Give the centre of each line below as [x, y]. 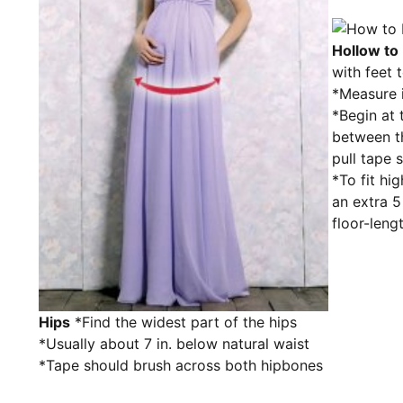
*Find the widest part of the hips [184, 322]
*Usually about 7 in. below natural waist [174, 343]
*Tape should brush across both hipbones [181, 365]
